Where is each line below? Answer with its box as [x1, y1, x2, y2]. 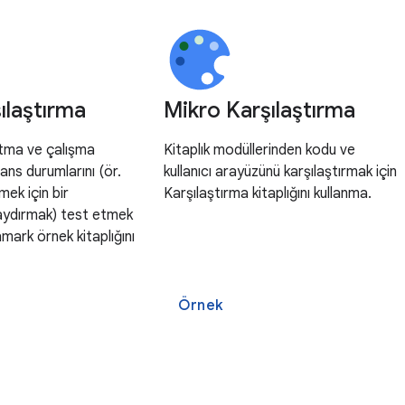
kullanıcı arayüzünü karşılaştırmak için [164, 163, 398, 181]
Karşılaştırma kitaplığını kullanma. [164, 184, 372, 202]
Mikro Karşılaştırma [164, 97, 356, 124]
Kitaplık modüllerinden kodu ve [164, 141, 356, 159]
